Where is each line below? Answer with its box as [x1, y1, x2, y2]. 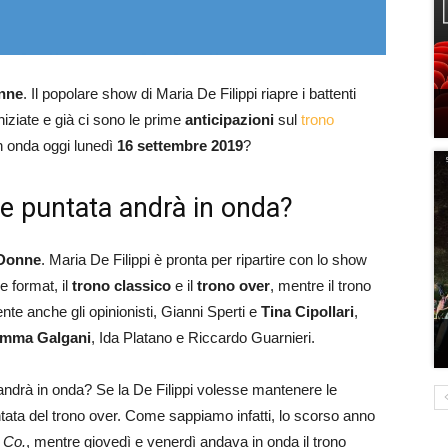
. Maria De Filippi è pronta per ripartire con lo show [41, 251, 367, 268]
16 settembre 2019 [117, 137, 243, 154]
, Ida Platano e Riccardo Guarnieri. [91, 329, 315, 346]
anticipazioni [185, 111, 274, 128]
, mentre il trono [270, 277, 371, 294]
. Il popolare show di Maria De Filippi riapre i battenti [23, 85, 356, 102]
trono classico [72, 277, 171, 294]
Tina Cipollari [261, 303, 354, 320]
